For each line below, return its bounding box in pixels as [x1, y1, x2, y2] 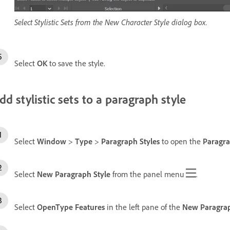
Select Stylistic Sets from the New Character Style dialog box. [14, 16, 207, 27]
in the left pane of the [105, 201, 182, 212]
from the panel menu [110, 168, 186, 179]
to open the [160, 136, 203, 146]
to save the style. [47, 57, 105, 68]
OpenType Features [37, 201, 105, 212]
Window [37, 136, 66, 146]
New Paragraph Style [37, 168, 110, 179]
